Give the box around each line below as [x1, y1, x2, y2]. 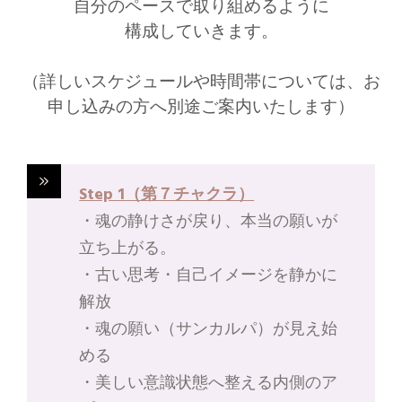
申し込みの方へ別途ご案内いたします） [48, 94, 354, 122]
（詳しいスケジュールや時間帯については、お [22, 69, 380, 97]
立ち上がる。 [79, 236, 177, 263]
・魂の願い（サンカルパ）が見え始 [79, 317, 338, 344]
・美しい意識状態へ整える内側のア [79, 371, 338, 398]
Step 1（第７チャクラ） [79, 182, 255, 209]
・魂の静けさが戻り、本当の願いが [79, 209, 338, 236]
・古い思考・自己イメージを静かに [79, 263, 338, 290]
